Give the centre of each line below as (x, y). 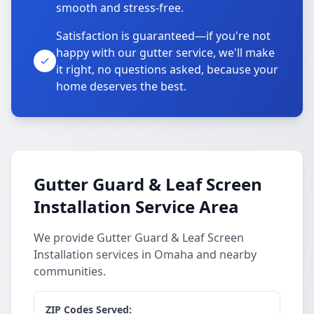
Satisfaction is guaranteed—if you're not (163, 36)
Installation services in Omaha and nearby (145, 254)
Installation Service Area (136, 206)
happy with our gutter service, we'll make (165, 53)
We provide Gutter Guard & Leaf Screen (139, 238)
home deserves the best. (121, 86)
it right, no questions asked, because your (167, 69)
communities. (70, 271)
